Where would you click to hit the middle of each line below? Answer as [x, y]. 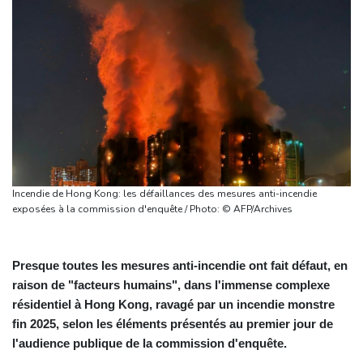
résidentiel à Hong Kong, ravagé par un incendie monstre [173, 304]
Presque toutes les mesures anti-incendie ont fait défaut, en [180, 265]
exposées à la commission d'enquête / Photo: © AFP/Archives [257, 209]
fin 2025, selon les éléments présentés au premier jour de [173, 323]
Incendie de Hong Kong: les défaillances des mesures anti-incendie [164, 193]
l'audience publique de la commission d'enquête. [149, 343]
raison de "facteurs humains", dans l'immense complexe [171, 284]
